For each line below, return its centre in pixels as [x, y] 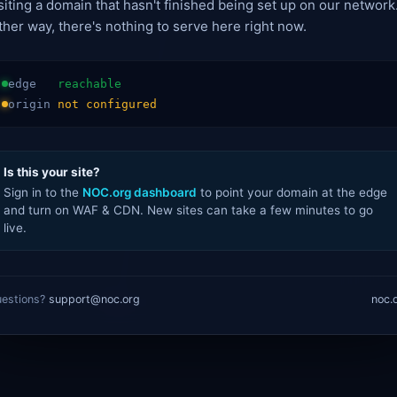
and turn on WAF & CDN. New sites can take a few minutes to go [188, 210]
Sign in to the [43, 192]
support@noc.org [94, 299]
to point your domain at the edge [292, 192]
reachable [90, 83]
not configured [107, 104]
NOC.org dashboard [140, 192]
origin [33, 104]
